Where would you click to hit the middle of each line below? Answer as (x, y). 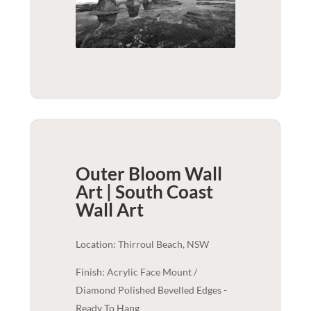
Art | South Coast (144, 191)
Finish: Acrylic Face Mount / (136, 271)
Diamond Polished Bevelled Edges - (151, 289)
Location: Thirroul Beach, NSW (142, 244)
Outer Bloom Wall (149, 173)
